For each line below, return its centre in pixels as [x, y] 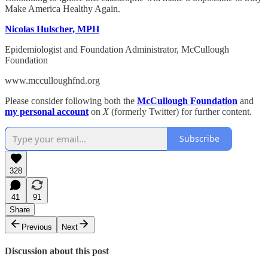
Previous [37, 227]
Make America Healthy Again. [63, 8]
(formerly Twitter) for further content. [180, 111]
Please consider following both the [71, 100]
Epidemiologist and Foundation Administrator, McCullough [117, 49]
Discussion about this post [57, 251]
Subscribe [200, 139]
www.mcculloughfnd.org [52, 80]
